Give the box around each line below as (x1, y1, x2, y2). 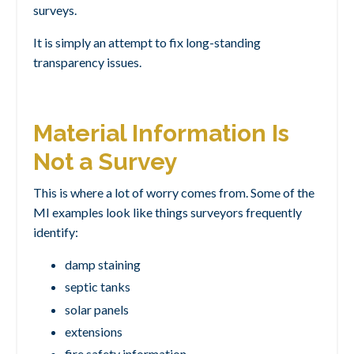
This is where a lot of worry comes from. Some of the (33, 185, 314, 201)
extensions (65, 323, 122, 339)
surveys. (33, 2, 77, 18)
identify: (33, 224, 78, 240)
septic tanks (65, 279, 130, 295)
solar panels (65, 301, 129, 317)
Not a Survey (33, 148, 178, 176)
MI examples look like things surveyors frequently (33, 205, 302, 220)
